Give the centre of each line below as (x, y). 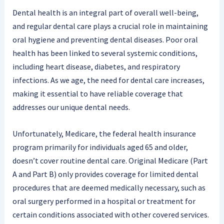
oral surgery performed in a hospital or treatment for (104, 201)
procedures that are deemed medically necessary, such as (109, 187)
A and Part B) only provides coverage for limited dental (105, 174)
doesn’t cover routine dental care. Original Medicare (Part (110, 160)
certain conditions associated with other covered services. (110, 214)
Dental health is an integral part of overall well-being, (105, 13)
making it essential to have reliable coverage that (97, 94)
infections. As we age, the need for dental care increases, (108, 80)
